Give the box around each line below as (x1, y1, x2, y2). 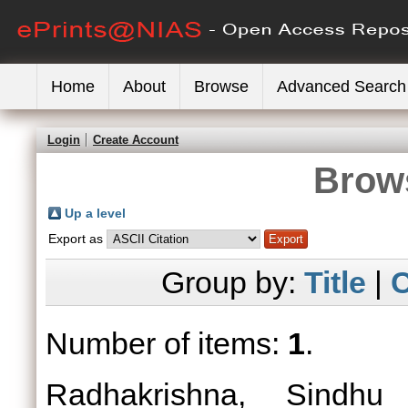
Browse (194, 77, 249, 96)
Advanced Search (277, 77, 406, 96)
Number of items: (46, 326, 288, 361)
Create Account (93, 133, 178, 147)
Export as (48, 231, 107, 246)
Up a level (65, 206, 126, 220)
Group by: (160, 265, 304, 300)
